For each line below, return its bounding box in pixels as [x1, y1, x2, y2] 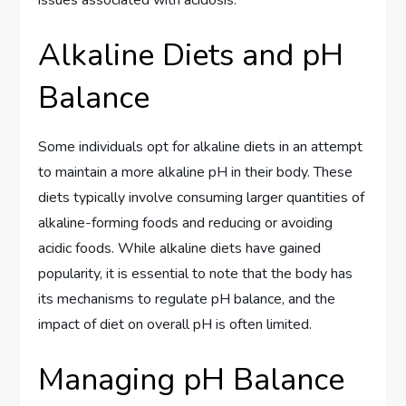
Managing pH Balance [38, 358, 345, 401]
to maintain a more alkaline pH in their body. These [38, 161, 353, 182]
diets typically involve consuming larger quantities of [38, 187, 365, 208]
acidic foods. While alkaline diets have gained [38, 237, 322, 258]
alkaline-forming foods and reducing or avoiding [38, 212, 333, 233]
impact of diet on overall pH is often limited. [38, 314, 313, 334]
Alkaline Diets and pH [38, 34, 344, 76]
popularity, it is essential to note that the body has [38, 263, 353, 284]
